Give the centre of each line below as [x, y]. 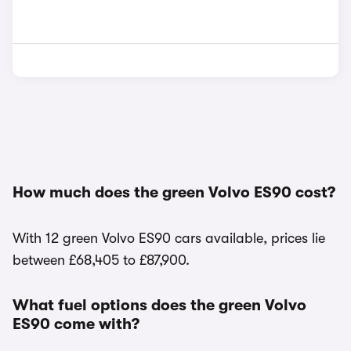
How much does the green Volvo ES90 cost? [174, 192]
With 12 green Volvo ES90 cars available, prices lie [169, 238]
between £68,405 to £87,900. [101, 260]
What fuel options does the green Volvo [159, 305]
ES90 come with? [76, 324]
